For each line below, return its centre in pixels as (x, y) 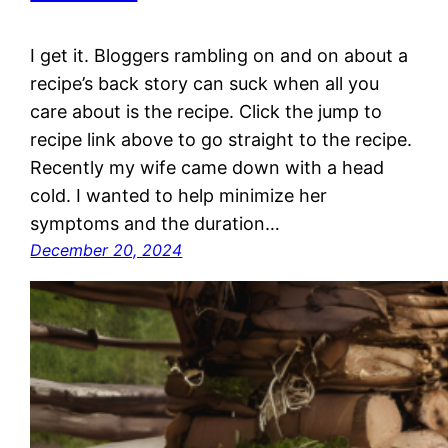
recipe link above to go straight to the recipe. (221, 140)
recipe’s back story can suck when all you (205, 84)
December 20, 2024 (106, 250)
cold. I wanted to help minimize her (179, 196)
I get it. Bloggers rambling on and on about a (219, 56)
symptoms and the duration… (155, 224)
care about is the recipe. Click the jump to (206, 112)
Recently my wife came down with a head (207, 168)
